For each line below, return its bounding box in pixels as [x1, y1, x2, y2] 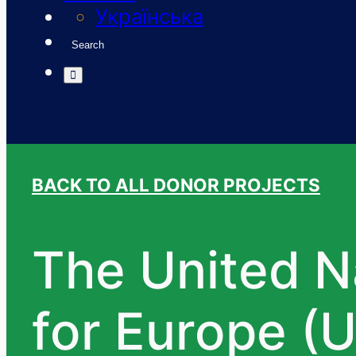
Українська [95, 3, 203, 29]
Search [72, 38, 104, 51]
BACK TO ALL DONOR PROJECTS [32, 174, 320, 196]
